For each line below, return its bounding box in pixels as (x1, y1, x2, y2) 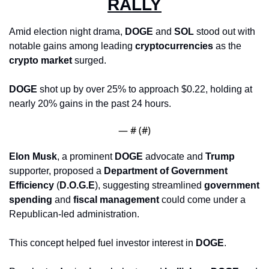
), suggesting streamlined (95, 180, 204, 190)
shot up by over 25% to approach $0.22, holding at (37, 83, 252, 94)
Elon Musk (9, 151, 57, 162)
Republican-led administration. (9, 208, 142, 219)
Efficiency (9, 180, 54, 190)
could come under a (159, 194, 246, 205)
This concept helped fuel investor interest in (9, 237, 196, 248)
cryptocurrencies (135, 40, 213, 51)
